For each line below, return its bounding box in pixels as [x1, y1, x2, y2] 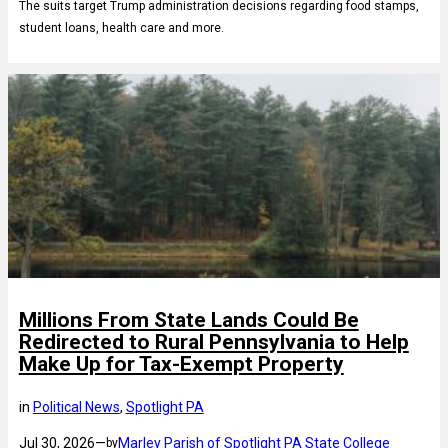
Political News [32, 399, 120, 416]
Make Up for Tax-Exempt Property [18, 352, 344, 377]
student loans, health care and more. [18, 20, 224, 35]
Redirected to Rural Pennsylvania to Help [18, 330, 409, 355]
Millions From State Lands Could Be [18, 308, 359, 333]
